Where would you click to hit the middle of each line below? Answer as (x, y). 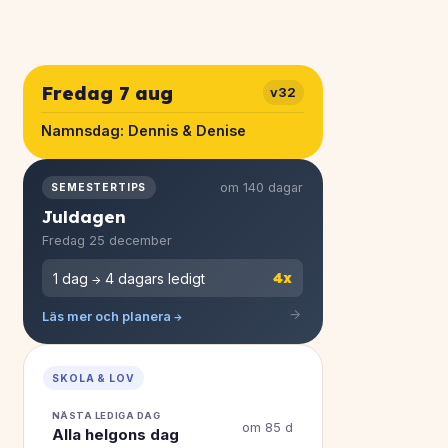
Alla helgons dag (115, 434)
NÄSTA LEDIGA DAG (106, 415)
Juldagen (84, 217)
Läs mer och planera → (112, 316)
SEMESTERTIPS (99, 187)
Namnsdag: (85, 131)
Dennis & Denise (187, 131)
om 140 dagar (261, 188)
